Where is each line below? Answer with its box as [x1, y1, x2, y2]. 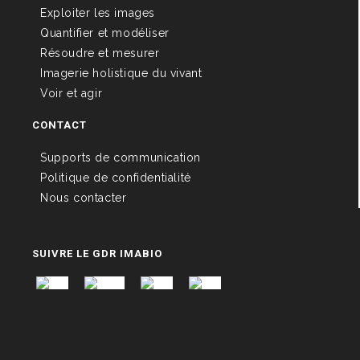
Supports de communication [40, 150, 201, 164]
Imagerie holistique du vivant [40, 66, 202, 80]
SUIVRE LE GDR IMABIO [32, 247, 162, 260]
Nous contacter [40, 190, 127, 204]
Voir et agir [40, 86, 103, 100]
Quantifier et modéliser [40, 26, 170, 39]
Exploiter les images [40, 6, 155, 19]
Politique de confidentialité [40, 170, 191, 184]
